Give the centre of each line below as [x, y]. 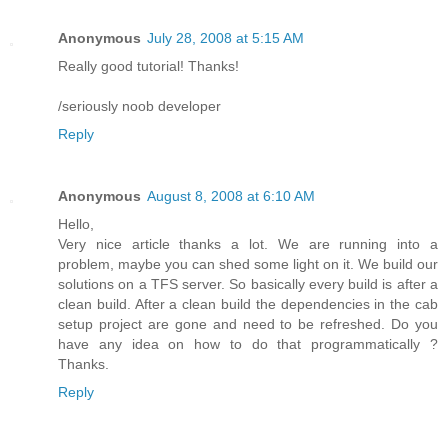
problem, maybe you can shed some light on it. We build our [248, 263]
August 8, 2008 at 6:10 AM [231, 195]
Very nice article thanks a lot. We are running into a [248, 243]
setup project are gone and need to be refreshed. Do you [248, 323]
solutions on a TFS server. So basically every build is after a [248, 283]
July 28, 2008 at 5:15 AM [225, 37]
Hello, [76, 223]
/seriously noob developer [139, 105]
